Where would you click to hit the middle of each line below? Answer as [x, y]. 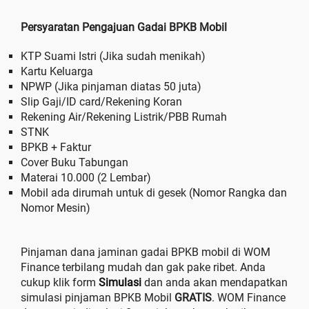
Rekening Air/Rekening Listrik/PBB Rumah [124, 117]
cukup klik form [58, 282]
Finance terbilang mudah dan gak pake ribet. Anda [143, 267]
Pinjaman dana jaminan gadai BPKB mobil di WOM [146, 252]
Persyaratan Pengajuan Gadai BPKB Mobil [124, 27]
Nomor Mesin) [56, 208]
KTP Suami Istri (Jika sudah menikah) [113, 56]
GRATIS [193, 297]
